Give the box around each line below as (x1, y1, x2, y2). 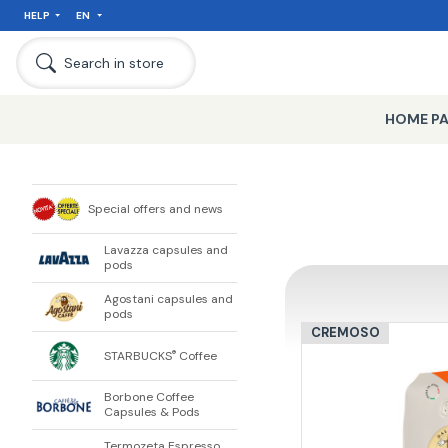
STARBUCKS (104, 347, 172, 364)
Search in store (64, 53, 164, 72)
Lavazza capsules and (104, 242, 228, 258)
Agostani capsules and (104, 291, 233, 307)
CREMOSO (310, 324, 380, 342)
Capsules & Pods (104, 404, 200, 420)
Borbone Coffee (104, 389, 194, 405)
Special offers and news (88, 200, 224, 217)
